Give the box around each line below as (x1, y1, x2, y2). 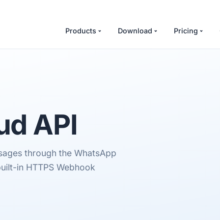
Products (65, 27, 96, 35)
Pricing (174, 27, 198, 35)
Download (118, 27, 152, 35)
